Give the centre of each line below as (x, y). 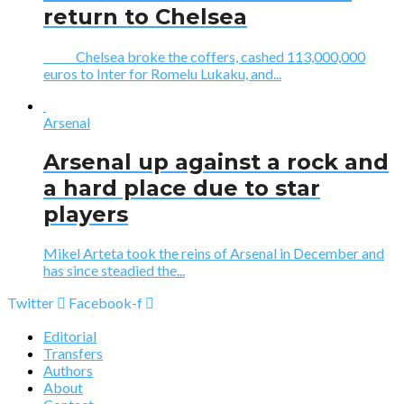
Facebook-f (106, 303)
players (86, 214)
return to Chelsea (145, 16)
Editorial (70, 336)
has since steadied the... (114, 271)
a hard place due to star (182, 188)
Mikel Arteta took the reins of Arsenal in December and (214, 253)
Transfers (73, 353)
